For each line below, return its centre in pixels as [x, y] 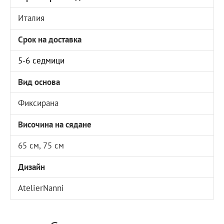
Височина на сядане [55, 124]
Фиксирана [38, 103]
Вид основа [39, 82]
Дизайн [32, 167]
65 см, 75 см [41, 146]
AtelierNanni [41, 188]
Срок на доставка [50, 39]
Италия [31, 18]
